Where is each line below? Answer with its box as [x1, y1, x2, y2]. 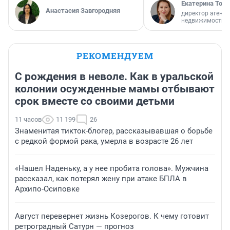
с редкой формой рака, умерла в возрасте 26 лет [15, 136, 193, 146]
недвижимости [181, 16, 225, 24]
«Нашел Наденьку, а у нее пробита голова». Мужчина [15, 163, 208, 173]
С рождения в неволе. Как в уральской [15, 70, 214, 83]
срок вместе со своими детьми [15, 94, 175, 107]
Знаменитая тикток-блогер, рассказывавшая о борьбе [15, 126, 213, 136]
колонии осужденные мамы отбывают [15, 82, 215, 95]
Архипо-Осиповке [15, 184, 80, 194]
